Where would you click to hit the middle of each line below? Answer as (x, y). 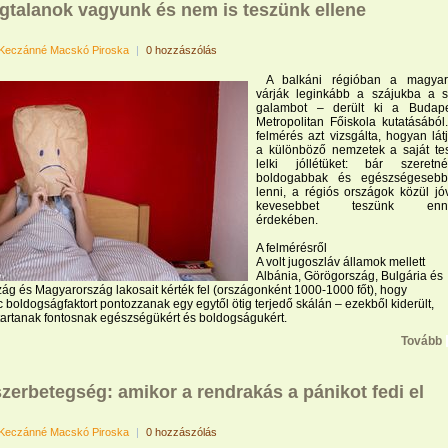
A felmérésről (291, 248)
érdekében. (287, 220)
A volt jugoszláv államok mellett (340, 262)
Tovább (421, 341)
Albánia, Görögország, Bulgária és (349, 276)
